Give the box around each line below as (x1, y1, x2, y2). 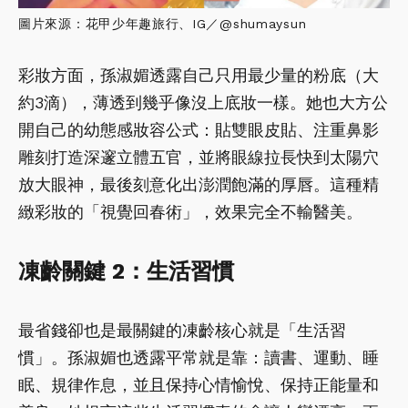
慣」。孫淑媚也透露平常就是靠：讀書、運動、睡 (18, 347, 379, 367)
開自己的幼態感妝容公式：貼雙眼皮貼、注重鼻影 (18, 119, 379, 139)
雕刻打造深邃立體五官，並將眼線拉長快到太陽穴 (18, 147, 379, 167)
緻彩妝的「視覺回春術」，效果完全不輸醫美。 (18, 201, 362, 221)
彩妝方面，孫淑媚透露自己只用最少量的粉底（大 (18, 65, 379, 85)
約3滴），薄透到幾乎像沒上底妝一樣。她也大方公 (18, 92, 388, 112)
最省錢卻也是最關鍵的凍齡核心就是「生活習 (18, 320, 346, 340)
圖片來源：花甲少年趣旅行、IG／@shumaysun (18, 15, 307, 31)
